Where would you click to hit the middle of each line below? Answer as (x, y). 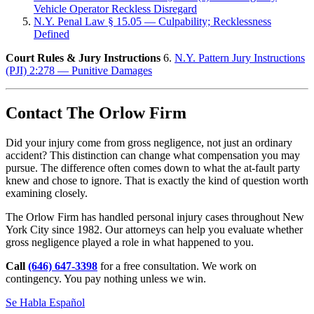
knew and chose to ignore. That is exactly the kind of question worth (157, 180)
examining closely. (47, 193)
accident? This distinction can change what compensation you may (153, 155)
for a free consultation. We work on (177, 266)
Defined (52, 34)
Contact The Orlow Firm (96, 112)
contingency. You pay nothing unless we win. (106, 278)
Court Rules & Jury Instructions (83, 57)
